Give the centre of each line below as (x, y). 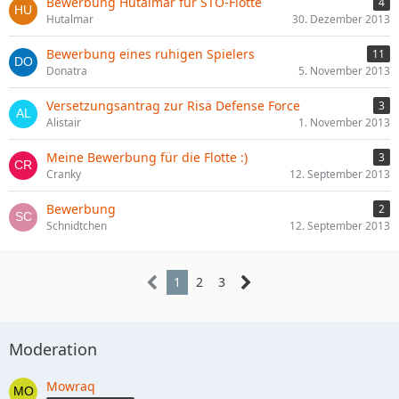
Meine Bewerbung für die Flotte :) (147, 157)
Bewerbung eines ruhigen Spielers (151, 54)
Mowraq (71, 386)
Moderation (53, 349)
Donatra (67, 71)
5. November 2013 (344, 71)
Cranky (64, 174)
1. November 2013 (344, 122)
